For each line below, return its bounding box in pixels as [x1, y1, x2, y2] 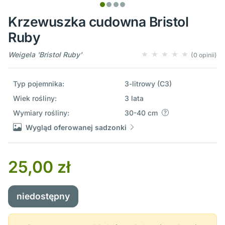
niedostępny [17, 190, 70, 201]
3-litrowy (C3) [124, 79, 172, 88]
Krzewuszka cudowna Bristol [8, 13, 189, 30]
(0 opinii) [191, 51, 217, 59]
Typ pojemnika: [13, 79, 64, 88]
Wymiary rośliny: [13, 108, 69, 117]
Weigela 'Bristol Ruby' [8, 50, 82, 59]
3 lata [124, 93, 144, 102]
